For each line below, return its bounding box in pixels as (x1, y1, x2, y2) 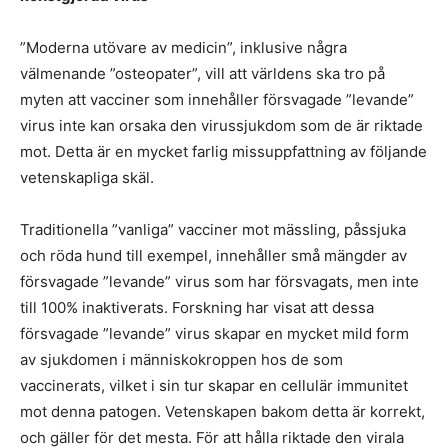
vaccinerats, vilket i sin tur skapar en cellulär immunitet (20, 376, 408, 395)
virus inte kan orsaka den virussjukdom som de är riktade (20, 116, 423, 135)
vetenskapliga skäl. (20, 168, 154, 187)
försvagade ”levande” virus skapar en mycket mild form (20, 324, 409, 343)
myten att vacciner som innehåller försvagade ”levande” (20, 90, 414, 109)
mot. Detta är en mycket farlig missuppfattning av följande (20, 142, 427, 161)
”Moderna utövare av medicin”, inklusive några (20, 38, 347, 57)
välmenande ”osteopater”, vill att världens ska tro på (20, 64, 385, 83)
